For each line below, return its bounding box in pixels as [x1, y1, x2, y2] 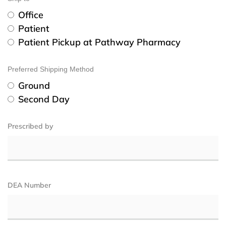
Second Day [18, 93, 70, 105]
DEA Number [8, 181, 51, 190]
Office [18, 9, 43, 21]
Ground [18, 80, 50, 92]
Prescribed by [8, 122, 53, 131]
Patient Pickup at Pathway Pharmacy [18, 36, 181, 48]
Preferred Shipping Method [8, 65, 94, 74]
